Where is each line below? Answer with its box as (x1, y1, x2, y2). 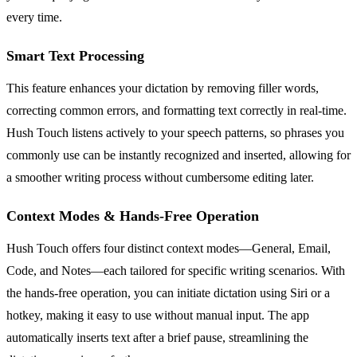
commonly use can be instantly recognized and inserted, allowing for (6, 147, 351, 162)
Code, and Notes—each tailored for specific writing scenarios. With (6, 263, 345, 277)
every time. (6, 10, 62, 24)
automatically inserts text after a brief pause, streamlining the (6, 330, 308, 344)
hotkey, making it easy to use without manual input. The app (6, 308, 309, 322)
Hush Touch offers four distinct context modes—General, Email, (6, 241, 331, 255)
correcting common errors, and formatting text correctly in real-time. (6, 103, 347, 117)
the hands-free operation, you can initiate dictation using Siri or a (6, 285, 330, 300)
